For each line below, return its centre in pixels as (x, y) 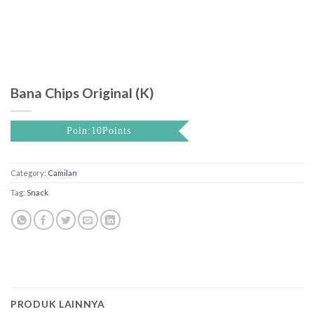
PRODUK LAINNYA (58, 304)
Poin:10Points (99, 130)
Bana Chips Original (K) (82, 93)
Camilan (62, 173)
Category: (29, 173)
